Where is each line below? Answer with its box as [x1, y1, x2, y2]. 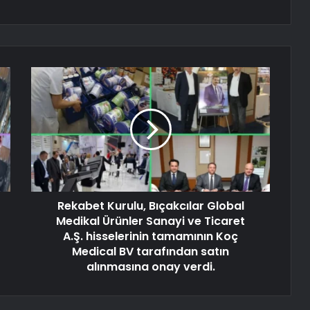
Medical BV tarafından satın [72, 244, 229, 260]
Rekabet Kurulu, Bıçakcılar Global [57, 198, 244, 215]
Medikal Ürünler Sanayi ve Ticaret [56, 213, 245, 230]
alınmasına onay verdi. [86, 259, 215, 275]
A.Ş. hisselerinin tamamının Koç [63, 228, 238, 245]
